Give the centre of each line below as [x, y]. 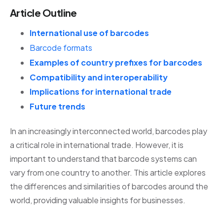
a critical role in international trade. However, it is [97, 145]
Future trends [57, 107]
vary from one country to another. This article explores [108, 173]
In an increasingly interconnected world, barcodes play [109, 131]
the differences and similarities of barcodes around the [109, 186]
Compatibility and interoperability [99, 77]
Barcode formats [61, 47]
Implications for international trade [101, 92]
